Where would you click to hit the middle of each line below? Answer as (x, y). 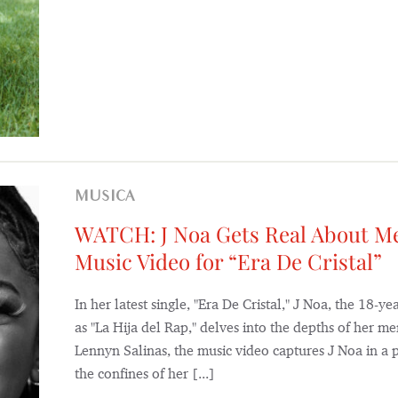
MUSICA (112, 198)
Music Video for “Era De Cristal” (228, 262)
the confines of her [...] (144, 374)
